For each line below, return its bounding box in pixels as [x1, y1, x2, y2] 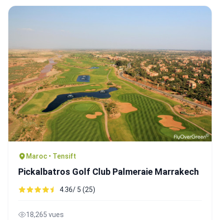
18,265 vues [26, 210, 64, 219]
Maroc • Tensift [26, 152, 76, 160]
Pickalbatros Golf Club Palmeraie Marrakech [18, 166, 199, 177]
